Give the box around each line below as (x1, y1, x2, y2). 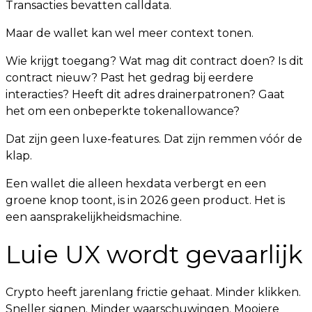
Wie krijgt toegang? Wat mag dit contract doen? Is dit (6, 54, 304, 68)
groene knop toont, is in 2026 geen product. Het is (6, 194, 285, 207)
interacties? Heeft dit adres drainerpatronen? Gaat (6, 88, 285, 101)
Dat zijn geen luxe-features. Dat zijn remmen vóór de (6, 132, 302, 146)
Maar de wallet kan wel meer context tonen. (6, 26, 253, 40)
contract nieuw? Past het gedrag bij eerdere (6, 71, 253, 84)
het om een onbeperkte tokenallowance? (6, 104, 240, 118)
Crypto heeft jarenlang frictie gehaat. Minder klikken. (6, 286, 301, 299)
